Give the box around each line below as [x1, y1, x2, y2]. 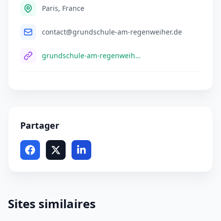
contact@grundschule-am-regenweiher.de [42, 27, 182, 37]
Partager [20, 119, 59, 132]
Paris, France [42, 3, 84, 13]
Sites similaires [8, 195, 96, 212]
